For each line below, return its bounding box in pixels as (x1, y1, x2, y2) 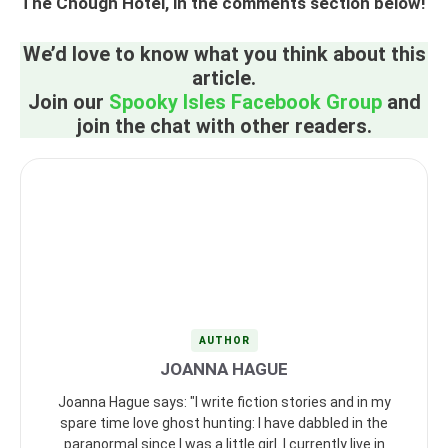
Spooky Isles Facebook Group (108, 89, 382, 114)
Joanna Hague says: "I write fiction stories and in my (57, 393, 391, 410)
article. (192, 65, 256, 90)
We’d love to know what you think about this (22, 41, 426, 66)
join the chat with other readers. (76, 113, 372, 138)
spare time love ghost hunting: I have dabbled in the (60, 414, 388, 431)
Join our (27, 89, 109, 114)
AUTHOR (198, 334, 250, 346)
